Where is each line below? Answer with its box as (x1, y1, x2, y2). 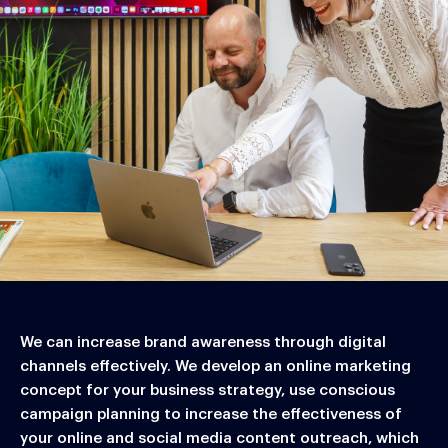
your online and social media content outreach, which (20, 431, 419, 446)
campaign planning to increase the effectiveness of (20, 407, 402, 422)
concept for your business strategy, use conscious (20, 383, 395, 398)
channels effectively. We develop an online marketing (20, 359, 411, 374)
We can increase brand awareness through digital (20, 335, 386, 350)
